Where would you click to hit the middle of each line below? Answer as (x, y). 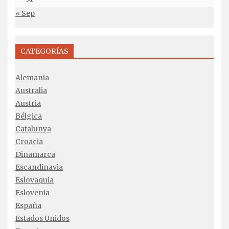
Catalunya (33, 129)
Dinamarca (35, 154)
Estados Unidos (42, 218)
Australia (31, 90)
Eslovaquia (35, 180)
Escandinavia (39, 167)
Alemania (32, 77)
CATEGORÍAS (44, 51)
